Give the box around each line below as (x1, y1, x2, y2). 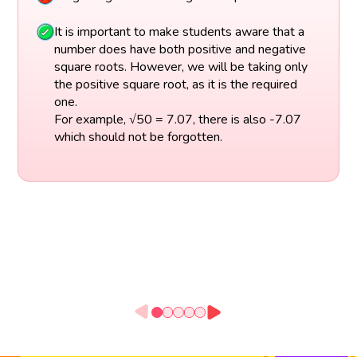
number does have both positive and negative (53, 40, 306, 58)
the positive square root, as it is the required (53, 75, 297, 93)
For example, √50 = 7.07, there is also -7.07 (53, 110, 301, 128)
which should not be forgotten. (53, 127, 222, 146)
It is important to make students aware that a (53, 22, 304, 41)
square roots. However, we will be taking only (53, 57, 308, 76)
